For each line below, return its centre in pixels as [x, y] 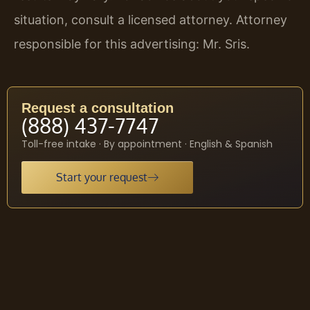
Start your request [102, 177]
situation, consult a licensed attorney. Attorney [151, 19]
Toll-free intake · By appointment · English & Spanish [147, 144]
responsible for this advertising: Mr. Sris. [132, 44]
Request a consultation [98, 108]
